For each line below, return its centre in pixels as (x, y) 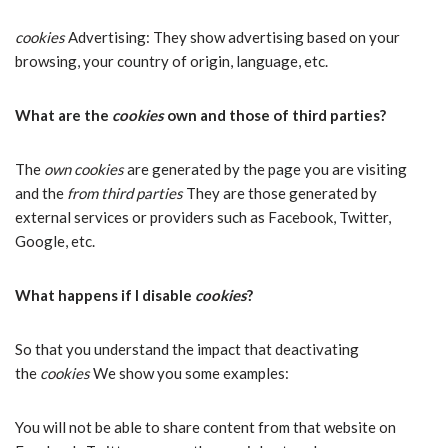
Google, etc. (55, 241)
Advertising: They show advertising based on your (232, 37)
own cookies (84, 169)
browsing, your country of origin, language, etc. (171, 61)
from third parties (125, 193)
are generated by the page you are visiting (265, 169)
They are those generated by (280, 193)
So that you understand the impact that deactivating (187, 349)
